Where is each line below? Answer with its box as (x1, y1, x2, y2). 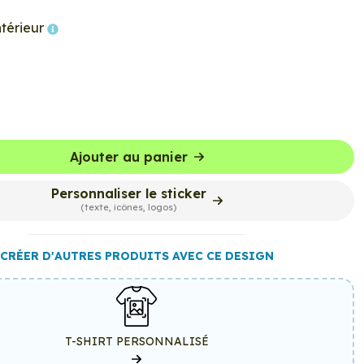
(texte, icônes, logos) (80, 201, 176, 213)
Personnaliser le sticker (50, 185, 206, 201)
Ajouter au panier (69, 149, 188, 165)
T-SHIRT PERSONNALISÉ (64, 334, 209, 349)
